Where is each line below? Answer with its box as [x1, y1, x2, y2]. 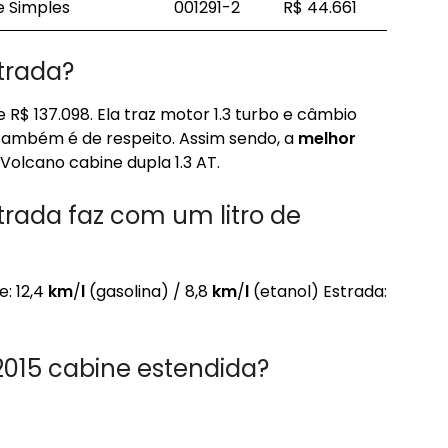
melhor [298, 127, 356, 150]
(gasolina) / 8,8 [85, 280, 212, 303]
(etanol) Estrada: [249, 280, 387, 303]
